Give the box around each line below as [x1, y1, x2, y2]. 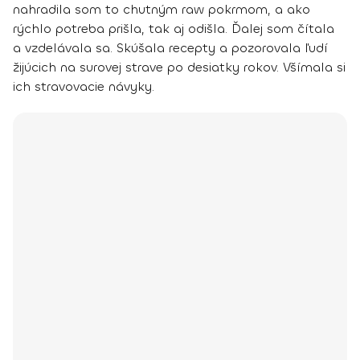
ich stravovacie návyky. [13, 77, 154, 95]
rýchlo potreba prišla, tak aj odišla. [13, 19, 231, 37]
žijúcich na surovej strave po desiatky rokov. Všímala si [13, 58, 346, 76]
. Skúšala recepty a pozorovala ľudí [110, 39, 328, 56]
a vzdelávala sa [13, 39, 110, 56]
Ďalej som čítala [231, 19, 334, 37]
